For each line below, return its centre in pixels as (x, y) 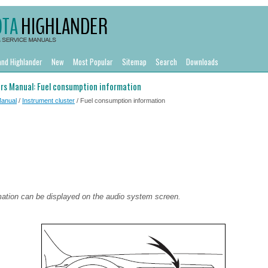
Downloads (202, 62)
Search (166, 62)
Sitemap (134, 62)
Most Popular (93, 62)
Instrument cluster (48, 100)
